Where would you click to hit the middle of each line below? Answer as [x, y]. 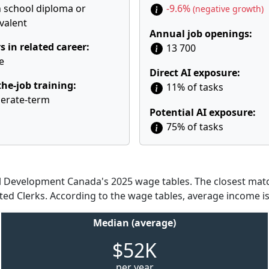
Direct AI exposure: [195, 73]
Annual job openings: [201, 33]
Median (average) [134, 222]
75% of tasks [194, 127]
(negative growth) [228, 9]
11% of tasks [194, 87]
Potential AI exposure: [203, 113]
